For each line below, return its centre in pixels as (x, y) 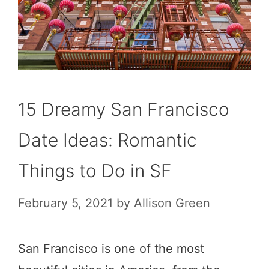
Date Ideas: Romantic (107, 140)
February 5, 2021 (65, 203)
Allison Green (172, 203)
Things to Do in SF (95, 170)
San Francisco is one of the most (111, 248)
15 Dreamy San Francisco (124, 109)
